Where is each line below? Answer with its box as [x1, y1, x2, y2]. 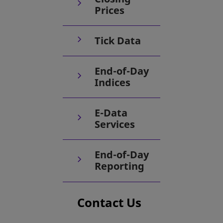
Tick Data [95, 33, 141, 47]
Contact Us [77, 194, 142, 211]
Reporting [95, 159, 144, 173]
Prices [95, 3, 124, 17]
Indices [95, 75, 130, 89]
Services [95, 117, 135, 131]
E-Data [95, 106, 127, 120]
